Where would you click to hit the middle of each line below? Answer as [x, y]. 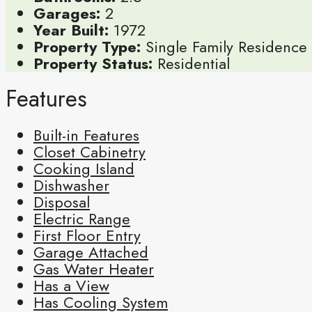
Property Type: [87, 47]
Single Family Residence [226, 47]
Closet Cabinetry [89, 151]
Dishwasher [71, 185]
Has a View [71, 285]
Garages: [67, 13]
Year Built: [71, 30]
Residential [194, 63]
